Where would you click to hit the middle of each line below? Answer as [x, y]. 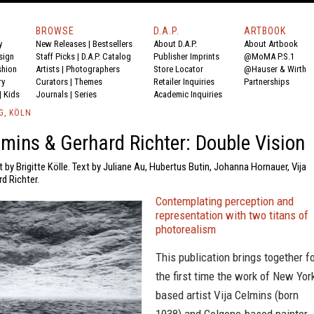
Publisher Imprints [186, 56]
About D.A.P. [175, 44]
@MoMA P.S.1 [269, 56]
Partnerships [267, 82]
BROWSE [55, 31]
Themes [88, 82]
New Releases [61, 44]
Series [86, 94]
